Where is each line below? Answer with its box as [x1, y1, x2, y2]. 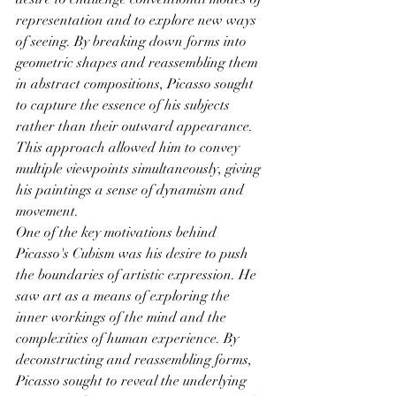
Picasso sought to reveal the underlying [16, 372, 250, 390]
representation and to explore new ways [16, 11, 260, 29]
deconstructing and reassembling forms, [16, 351, 255, 369]
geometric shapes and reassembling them [16, 54, 262, 72]
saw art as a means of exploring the [16, 287, 233, 305]
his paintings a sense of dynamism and [16, 181, 247, 199]
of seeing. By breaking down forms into [16, 33, 250, 50]
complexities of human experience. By [16, 330, 242, 347]
